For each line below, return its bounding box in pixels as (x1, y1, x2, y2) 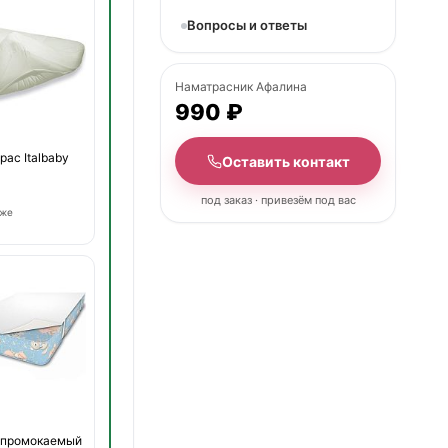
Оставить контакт (221, 152, 350, 170)
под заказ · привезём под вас (200, 193, 356, 207)
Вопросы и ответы (187, 17, 307, 33)
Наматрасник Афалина (175, 79, 307, 94)
